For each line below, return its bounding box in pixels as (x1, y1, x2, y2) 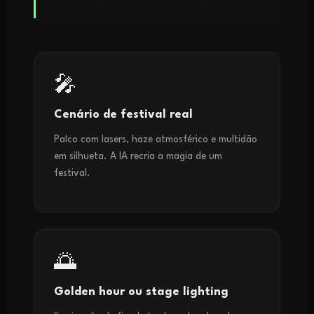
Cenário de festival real (54, 109, 193, 121)
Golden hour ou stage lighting (54, 287, 228, 299)
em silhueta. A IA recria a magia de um (54, 151, 222, 162)
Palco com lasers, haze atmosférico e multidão (54, 135, 257, 145)
